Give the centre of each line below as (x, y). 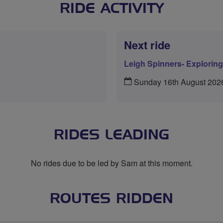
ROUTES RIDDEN (111, 199)
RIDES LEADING (111, 135)
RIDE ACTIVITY (111, 9)
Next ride (147, 45)
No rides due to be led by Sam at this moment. (111, 163)
